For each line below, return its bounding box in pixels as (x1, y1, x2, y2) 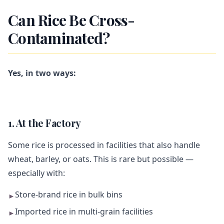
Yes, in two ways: (8, 67, 76, 78)
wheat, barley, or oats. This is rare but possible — (8, 153, 193, 164)
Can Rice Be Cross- (8, 10, 135, 30)
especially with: (8, 167, 65, 178)
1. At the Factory (8, 116, 81, 129)
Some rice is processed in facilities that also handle (8, 139, 200, 150)
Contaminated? (8, 28, 110, 48)
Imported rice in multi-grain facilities (15, 206, 153, 217)
